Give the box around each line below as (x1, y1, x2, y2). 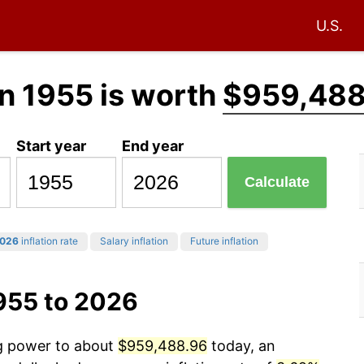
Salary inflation (100, 235, 168, 248)
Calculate (245, 174, 310, 191)
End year (122, 136, 184, 154)
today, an (207, 337, 275, 355)
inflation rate (19, 235, 78, 248)
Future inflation (190, 235, 258, 248)
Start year (16, 136, 87, 154)
